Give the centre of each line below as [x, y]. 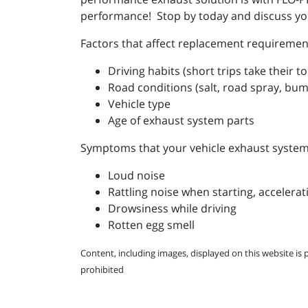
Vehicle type [139, 104]
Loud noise [136, 175]
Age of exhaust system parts [181, 120]
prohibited [102, 269]
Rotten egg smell [151, 225]
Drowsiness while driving [172, 208]
